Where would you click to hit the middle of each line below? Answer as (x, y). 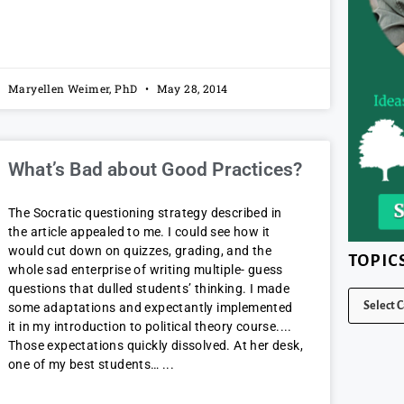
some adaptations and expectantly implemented (151, 308)
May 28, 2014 (191, 89)
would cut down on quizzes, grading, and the (140, 251)
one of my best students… (85, 365)
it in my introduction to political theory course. (144, 327)
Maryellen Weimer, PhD (74, 89)
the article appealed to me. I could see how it (139, 232)
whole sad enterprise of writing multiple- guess (146, 270)
